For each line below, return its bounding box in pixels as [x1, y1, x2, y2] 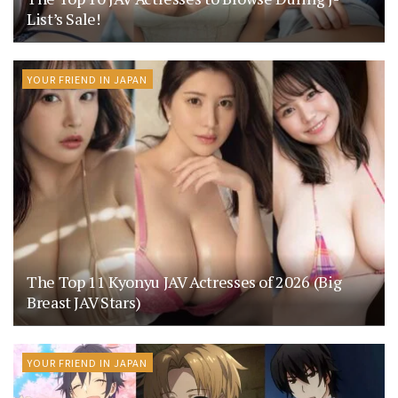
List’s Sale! [27, 7, 100, 29]
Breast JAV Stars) [27, 291, 141, 313]
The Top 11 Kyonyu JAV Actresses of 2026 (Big [27, 270, 342, 292]
